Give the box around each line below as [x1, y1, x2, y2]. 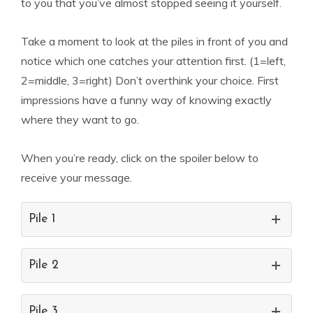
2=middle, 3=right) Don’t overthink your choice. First [21, 73, 279, 88]
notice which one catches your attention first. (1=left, [21, 54, 286, 68]
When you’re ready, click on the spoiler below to [21, 151, 259, 166]
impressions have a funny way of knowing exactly [21, 93, 272, 108]
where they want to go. [21, 112, 139, 127]
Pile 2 [29, 259, 59, 272]
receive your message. [21, 170, 132, 185]
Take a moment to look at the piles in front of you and [21, 34, 288, 49]
